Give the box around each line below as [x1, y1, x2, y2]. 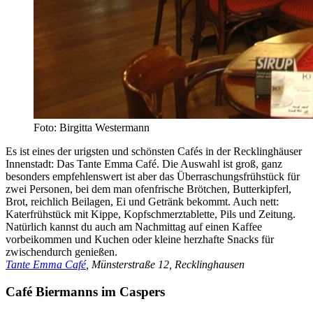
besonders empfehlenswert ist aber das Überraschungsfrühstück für [6, 170, 300, 183]
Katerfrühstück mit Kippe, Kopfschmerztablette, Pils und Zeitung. [6, 208, 296, 221]
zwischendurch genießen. [6, 246, 117, 259]
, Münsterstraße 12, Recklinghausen [86, 259, 245, 271]
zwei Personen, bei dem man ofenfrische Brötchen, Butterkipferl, [6, 183, 291, 196]
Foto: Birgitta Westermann [34, 122, 150, 134]
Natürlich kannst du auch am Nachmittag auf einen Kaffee [6, 221, 262, 233]
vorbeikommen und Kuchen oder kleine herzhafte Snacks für [6, 233, 274, 246]
